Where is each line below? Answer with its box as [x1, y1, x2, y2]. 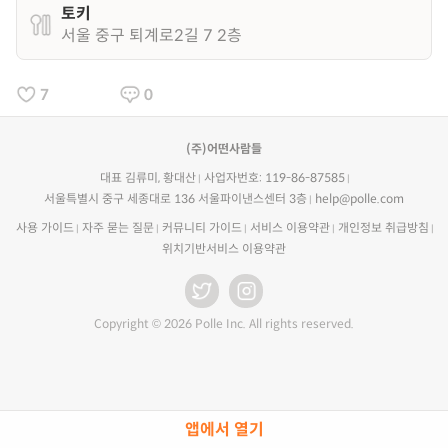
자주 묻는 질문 [81, 220, 154, 235]
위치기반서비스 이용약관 [162, 241, 286, 256]
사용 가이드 [15, 220, 74, 235]
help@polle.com [315, 191, 404, 206]
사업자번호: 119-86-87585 [203, 170, 345, 185]
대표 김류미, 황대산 [99, 170, 196, 185]
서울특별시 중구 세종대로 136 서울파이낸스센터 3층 [44, 191, 307, 206]
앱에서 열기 [184, 419, 264, 440]
